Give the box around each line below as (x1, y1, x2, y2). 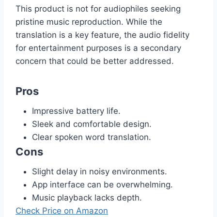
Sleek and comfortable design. (32, 119, 152, 129)
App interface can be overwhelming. (32, 179, 173, 189)
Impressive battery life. (32, 106, 121, 116)
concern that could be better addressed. (15, 56, 174, 66)
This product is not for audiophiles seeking (15, 3, 181, 14)
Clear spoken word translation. (32, 132, 151, 142)
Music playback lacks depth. (32, 192, 142, 202)
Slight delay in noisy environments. (32, 166, 167, 176)
